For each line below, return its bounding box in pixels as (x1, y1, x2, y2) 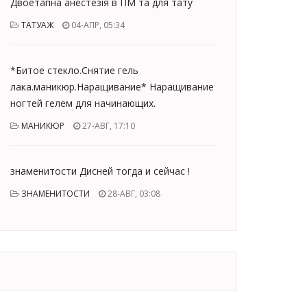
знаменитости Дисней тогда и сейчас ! (10, 164, 190, 177)
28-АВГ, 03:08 (106, 188, 160, 199)
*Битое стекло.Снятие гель (10, 64, 138, 77)
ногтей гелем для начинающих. (10, 97, 156, 110)
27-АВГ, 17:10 (80, 120, 135, 132)
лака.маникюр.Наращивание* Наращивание (10, 80, 214, 93)
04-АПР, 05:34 (69, 19, 125, 31)
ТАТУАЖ (21, 19, 53, 31)
